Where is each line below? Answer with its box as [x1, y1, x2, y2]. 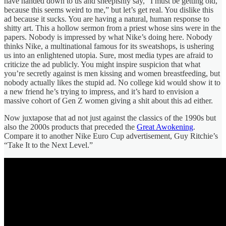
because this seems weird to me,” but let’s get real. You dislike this [4, 5, 213, 14]
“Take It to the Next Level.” [4, 140, 95, 149]
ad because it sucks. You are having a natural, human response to [4, 14, 209, 23]
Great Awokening [137, 122, 193, 131]
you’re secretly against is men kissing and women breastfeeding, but [4, 69, 220, 78]
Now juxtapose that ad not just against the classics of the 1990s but [4, 113, 216, 122]
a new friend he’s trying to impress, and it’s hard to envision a [4, 87, 199, 96]
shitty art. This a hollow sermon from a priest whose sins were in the [4, 23, 220, 32]
